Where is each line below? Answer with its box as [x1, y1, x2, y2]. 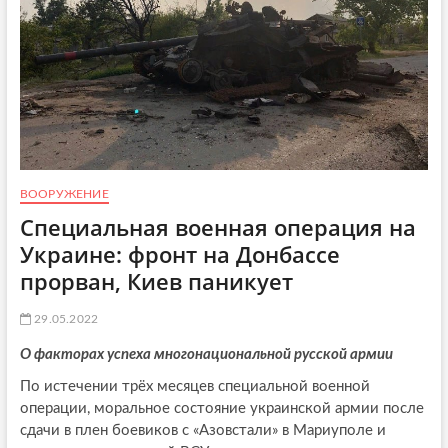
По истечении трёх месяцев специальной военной [19, 378, 370, 394]
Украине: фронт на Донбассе [19, 238, 340, 269]
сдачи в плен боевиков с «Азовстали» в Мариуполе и [19, 422, 386, 438]
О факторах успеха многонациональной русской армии [19, 346, 393, 362]
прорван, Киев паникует [19, 265, 293, 296]
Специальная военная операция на [19, 211, 416, 242]
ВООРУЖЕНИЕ [19, 187, 109, 200]
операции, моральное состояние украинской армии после [19, 400, 424, 416]
